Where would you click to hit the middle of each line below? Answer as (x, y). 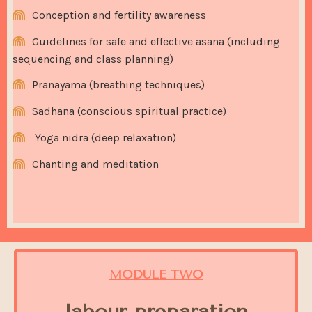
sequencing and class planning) (93, 58)
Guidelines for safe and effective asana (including (156, 41)
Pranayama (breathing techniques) (118, 85)
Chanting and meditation (95, 164)
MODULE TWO (156, 274)
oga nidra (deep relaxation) (108, 138)
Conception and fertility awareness (119, 15)
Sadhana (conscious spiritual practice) (129, 111)
